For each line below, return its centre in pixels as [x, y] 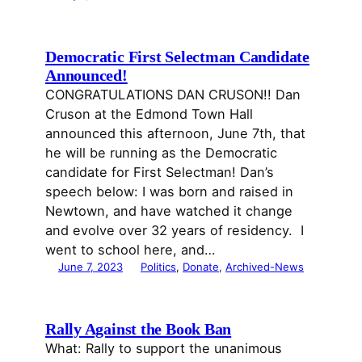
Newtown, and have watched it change [169, 210]
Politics [158, 266]
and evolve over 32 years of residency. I [175, 230]
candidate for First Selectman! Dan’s [160, 172]
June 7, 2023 [90, 266]
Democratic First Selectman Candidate [177, 56]
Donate [201, 266]
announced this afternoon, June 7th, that [175, 133]
